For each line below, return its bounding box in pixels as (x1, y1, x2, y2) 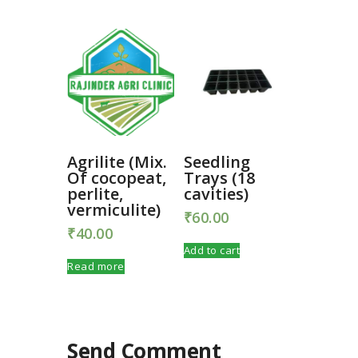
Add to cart (183, 243, 241, 258)
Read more (67, 259, 125, 274)
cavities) (183, 183, 249, 205)
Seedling (183, 151, 250, 173)
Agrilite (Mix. (67, 151, 167, 173)
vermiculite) (67, 199, 161, 221)
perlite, (67, 183, 123, 205)
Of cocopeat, (67, 167, 166, 189)
